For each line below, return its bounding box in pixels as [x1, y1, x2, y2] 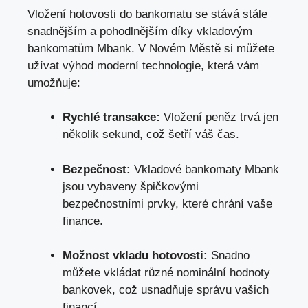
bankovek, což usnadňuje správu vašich [63, 283, 269, 297]
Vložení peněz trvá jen [160, 111, 278, 124]
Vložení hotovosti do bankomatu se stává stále [27, 7, 267, 21]
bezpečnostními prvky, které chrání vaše [63, 197, 272, 210]
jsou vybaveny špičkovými [63, 179, 199, 193]
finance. [63, 214, 103, 228]
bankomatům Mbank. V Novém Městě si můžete [27, 41, 274, 55]
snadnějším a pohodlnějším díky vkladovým [27, 24, 252, 38]
